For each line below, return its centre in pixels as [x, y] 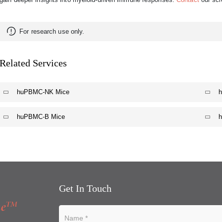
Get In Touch [85, 188]
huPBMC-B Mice [41, 116]
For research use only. [52, 31]
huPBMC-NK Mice [43, 92]
